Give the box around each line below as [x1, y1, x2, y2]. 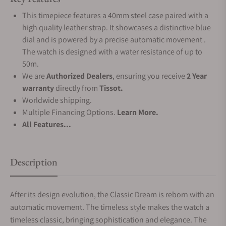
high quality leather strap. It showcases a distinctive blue [22, 22, 211, 33]
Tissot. [99, 83, 123, 93]
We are [22, 71, 46, 81]
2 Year [187, 71, 207, 81]
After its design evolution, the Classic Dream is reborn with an [10, 189, 214, 200]
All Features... [22, 119, 71, 130]
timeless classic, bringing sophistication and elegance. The [10, 214, 207, 225]
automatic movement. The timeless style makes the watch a [10, 202, 209, 212]
